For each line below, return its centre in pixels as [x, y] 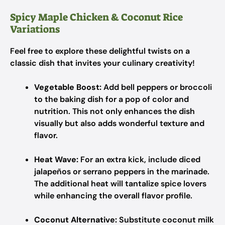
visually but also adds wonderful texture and [119, 123]
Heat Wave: [56, 159]
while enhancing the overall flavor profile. [113, 196]
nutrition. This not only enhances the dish [115, 111]
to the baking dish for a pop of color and [111, 99]
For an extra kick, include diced [139, 159]
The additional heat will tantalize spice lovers [120, 184]
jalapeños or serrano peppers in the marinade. [122, 172]
